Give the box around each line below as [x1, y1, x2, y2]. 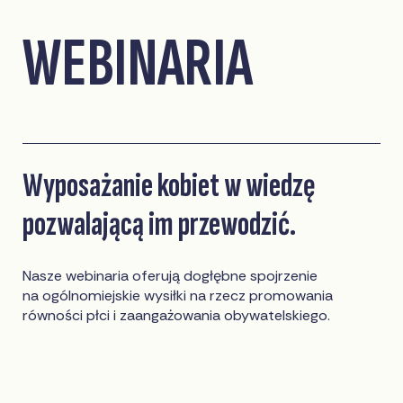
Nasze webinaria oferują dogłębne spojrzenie [22, 266, 318, 286]
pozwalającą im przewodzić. [22, 204, 297, 246]
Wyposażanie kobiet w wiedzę [22, 166, 317, 207]
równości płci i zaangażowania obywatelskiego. [22, 306, 331, 326]
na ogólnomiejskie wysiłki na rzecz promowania [22, 286, 334, 306]
